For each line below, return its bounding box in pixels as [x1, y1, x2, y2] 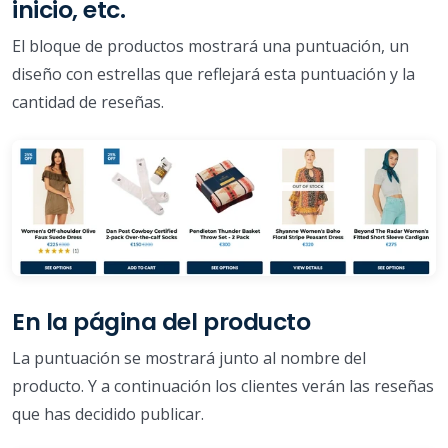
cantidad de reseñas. [12, 90, 164, 113]
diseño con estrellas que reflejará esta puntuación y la [12, 62, 415, 85]
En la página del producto [12, 304, 311, 338]
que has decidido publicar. [12, 402, 204, 425]
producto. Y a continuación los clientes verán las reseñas [12, 374, 434, 397]
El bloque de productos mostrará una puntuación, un [12, 34, 409, 57]
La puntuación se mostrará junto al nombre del [12, 346, 366, 369]
